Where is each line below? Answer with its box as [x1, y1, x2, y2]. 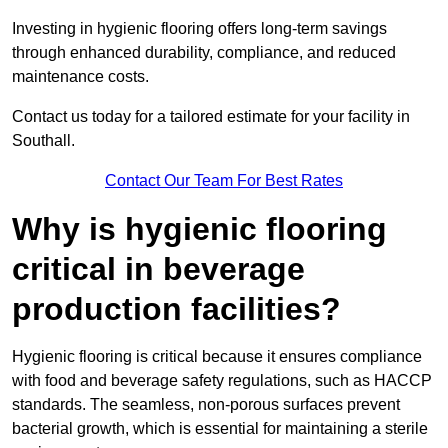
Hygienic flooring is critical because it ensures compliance [12, 348, 422, 366]
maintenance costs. [12, 68, 149, 86]
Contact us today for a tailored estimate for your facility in [12, 108, 410, 126]
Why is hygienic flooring [12, 211, 387, 248]
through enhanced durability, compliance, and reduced [12, 44, 396, 62]
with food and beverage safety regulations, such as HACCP [12, 372, 432, 390]
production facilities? [12, 291, 341, 328]
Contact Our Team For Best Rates [105, 172, 343, 190]
